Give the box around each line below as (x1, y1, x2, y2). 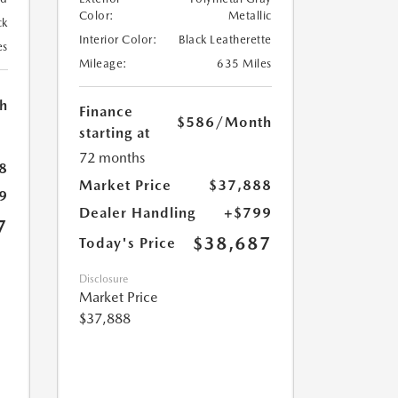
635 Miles (217, 57, 272, 71)
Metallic (227, 9, 272, 23)
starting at (78, 124, 150, 142)
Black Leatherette (179, 33, 272, 47)
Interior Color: (78, 33, 157, 47)
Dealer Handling (78, 204, 195, 222)
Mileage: (78, 57, 128, 71)
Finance (78, 103, 133, 121)
